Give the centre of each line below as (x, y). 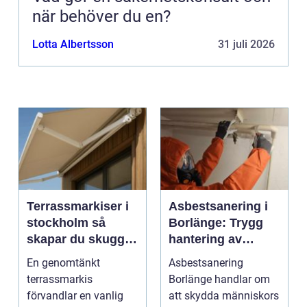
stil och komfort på (82, 256)
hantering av (205, 240)
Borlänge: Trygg (216, 223)
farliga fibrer (205, 256)
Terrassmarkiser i (78, 207)
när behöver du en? (101, 17)
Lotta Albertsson (73, 45)
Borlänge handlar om (219, 280)
